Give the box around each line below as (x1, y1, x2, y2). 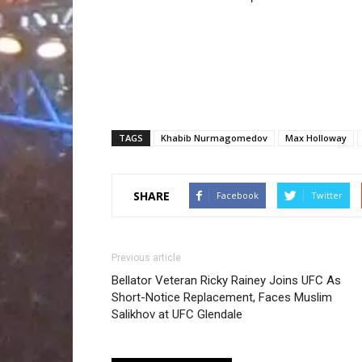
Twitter (311, 189, 343, 201)
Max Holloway (285, 132, 347, 144)
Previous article (112, 252, 181, 263)
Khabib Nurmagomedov (161, 132, 267, 144)
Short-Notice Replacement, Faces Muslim (112, 290, 332, 305)
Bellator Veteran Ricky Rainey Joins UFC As (112, 273, 341, 288)
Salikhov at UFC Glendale (112, 307, 242, 322)
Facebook (217, 189, 259, 201)
